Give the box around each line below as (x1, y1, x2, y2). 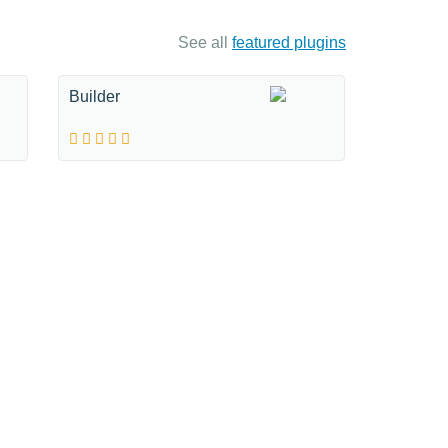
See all (178, 34, 232, 51)
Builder (69, 88, 120, 105)
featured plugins (232, 34, 346, 51)
